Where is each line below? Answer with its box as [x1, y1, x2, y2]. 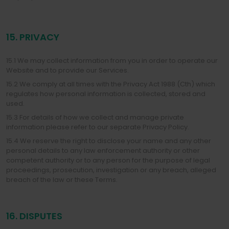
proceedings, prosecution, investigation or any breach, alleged [6, 165, 216, 175]
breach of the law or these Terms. [6, 175, 118, 185]
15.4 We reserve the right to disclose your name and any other [6, 136, 211, 146]
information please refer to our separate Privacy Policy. [6, 122, 189, 132]
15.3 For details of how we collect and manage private [6, 112, 184, 122]
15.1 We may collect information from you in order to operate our [6, 56, 218, 65]
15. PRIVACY [6, 31, 59, 43]
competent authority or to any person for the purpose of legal [6, 155, 210, 165]
